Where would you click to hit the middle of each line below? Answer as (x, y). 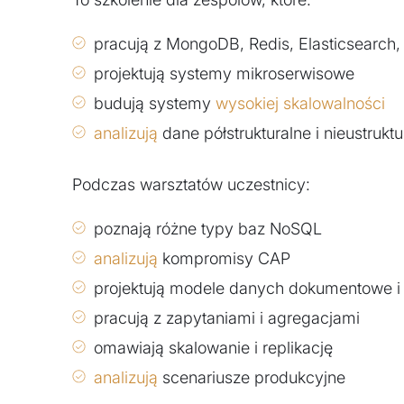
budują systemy (155, 103)
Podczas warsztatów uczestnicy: (191, 185)
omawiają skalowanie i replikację (213, 348)
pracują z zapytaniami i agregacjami (227, 318)
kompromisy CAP (224, 259)
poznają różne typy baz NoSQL (208, 229)
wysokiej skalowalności (300, 103)
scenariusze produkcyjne (252, 378)
